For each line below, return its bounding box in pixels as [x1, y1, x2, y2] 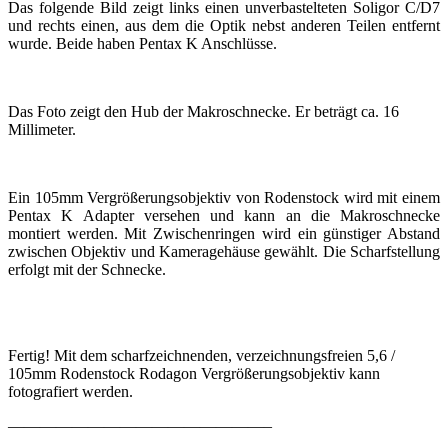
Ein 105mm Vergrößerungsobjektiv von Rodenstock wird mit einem [8, 188, 440, 206]
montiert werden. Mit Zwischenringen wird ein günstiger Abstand [8, 224, 440, 242]
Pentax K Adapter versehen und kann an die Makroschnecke [8, 206, 440, 224]
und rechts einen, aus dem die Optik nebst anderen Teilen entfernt [8, 16, 440, 34]
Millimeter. [8, 120, 76, 138]
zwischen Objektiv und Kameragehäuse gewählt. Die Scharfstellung [8, 242, 440, 260]
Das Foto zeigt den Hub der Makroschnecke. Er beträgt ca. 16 [8, 102, 399, 120]
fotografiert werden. [8, 382, 133, 400]
